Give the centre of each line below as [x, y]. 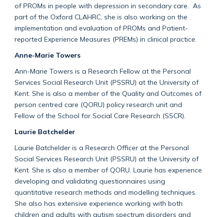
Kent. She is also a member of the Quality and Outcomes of [108, 93]
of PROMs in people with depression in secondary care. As [108, 5]
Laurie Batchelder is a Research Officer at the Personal [102, 147]
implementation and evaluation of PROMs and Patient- [101, 28]
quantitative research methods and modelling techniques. [106, 192]
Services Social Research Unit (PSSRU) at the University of [107, 82]
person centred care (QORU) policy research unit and [98, 104]
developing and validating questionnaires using [90, 181]
